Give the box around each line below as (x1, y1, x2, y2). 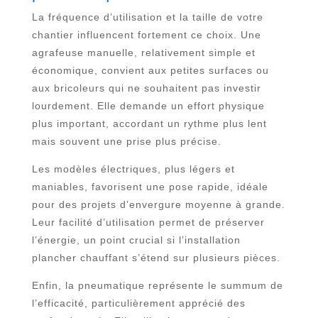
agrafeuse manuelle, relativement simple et (31, 47, 256, 58)
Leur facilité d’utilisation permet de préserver (31, 216, 265, 228)
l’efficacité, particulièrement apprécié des (31, 297, 246, 309)
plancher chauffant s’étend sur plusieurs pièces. (31, 252, 280, 263)
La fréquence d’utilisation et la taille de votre (31, 11, 263, 23)
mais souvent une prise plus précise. (31, 136, 221, 147)
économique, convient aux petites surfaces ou (31, 65, 269, 76)
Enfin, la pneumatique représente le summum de (31, 280, 283, 291)
